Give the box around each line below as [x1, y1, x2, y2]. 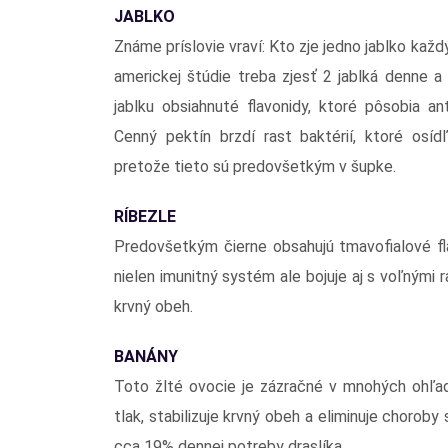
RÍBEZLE [114, 206, 176, 226]
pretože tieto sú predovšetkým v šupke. [114, 156, 396, 176]
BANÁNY [114, 346, 178, 366]
